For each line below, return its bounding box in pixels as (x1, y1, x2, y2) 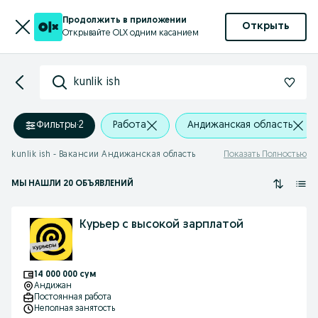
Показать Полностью (224, 150, 307, 159)
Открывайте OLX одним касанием (62, 28, 199, 38)
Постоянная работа (34, 293, 111, 302)
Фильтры (36, 120, 77, 131)
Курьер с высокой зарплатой (79, 219, 243, 231)
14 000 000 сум (34, 270, 96, 279)
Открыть (242, 21, 290, 32)
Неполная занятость (34, 305, 115, 313)
